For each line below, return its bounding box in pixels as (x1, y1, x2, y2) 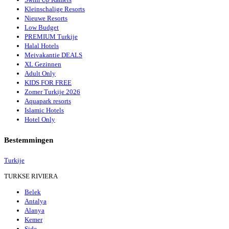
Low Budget (25, 23, 59, 31)
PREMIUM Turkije (25, 32, 78, 40)
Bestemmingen (4, 135, 53, 144)
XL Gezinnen (25, 60, 61, 68)
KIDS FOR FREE (25, 78, 72, 86)
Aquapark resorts (25, 97, 71, 105)
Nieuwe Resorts (25, 14, 67, 22)
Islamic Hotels (25, 106, 64, 114)
